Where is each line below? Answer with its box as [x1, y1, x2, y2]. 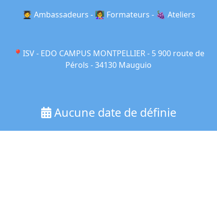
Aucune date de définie [51, 105, 176, 120]
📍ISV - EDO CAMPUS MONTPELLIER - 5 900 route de [13, 48, 204, 59]
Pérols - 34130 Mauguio [65, 60, 152, 70]
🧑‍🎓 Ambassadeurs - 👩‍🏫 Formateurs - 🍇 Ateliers [22, 9, 195, 20]
